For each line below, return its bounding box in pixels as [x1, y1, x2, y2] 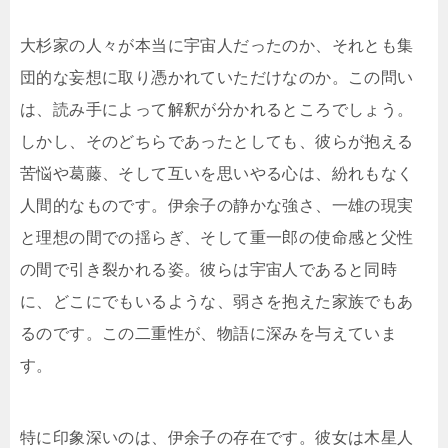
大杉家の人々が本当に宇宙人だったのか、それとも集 [20, 37, 414, 55]
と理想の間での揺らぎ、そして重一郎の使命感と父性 [20, 229, 414, 247]
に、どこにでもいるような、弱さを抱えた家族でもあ [20, 293, 414, 311]
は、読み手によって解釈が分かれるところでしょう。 [20, 101, 414, 119]
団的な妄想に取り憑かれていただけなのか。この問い [20, 69, 414, 87]
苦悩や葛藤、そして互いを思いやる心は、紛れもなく [20, 165, 414, 183]
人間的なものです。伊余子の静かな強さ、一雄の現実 [20, 197, 414, 215]
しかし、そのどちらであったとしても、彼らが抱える [20, 133, 414, 151]
